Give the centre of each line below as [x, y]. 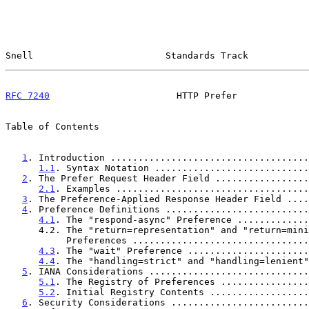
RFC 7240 [28, 95]
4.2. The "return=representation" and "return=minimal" [22, 230]
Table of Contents [52, 126]
